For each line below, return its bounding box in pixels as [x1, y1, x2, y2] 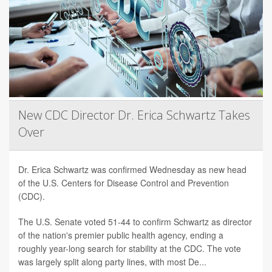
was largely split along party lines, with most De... [18, 256, 206, 268]
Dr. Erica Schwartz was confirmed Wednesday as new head [18, 163, 246, 176]
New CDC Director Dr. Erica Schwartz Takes [18, 107, 250, 124]
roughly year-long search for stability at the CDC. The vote [18, 242, 241, 255]
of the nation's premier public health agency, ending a [18, 229, 223, 242]
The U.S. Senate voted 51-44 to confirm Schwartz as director [18, 216, 252, 228]
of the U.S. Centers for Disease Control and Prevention [18, 177, 229, 189]
